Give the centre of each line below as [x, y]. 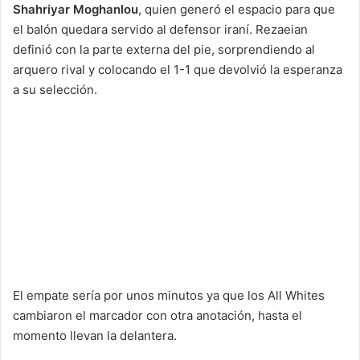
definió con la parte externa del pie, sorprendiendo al [164, 50]
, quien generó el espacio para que [237, 10]
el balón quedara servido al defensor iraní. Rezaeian [160, 30]
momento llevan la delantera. [95, 336]
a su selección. [55, 90]
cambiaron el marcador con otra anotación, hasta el [157, 316]
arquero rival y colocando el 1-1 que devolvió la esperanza [178, 70]
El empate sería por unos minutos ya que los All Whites [169, 296]
